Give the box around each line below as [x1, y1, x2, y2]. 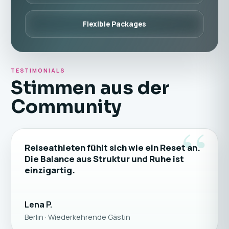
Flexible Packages [83, 19, 146, 29]
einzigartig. [24, 164, 75, 176]
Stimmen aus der [10, 76, 170, 99]
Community [10, 95, 122, 118]
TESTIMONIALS [10, 66, 66, 74]
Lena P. [24, 199, 52, 210]
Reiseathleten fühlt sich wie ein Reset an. [24, 142, 200, 153]
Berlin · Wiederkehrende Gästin [24, 212, 130, 222]
